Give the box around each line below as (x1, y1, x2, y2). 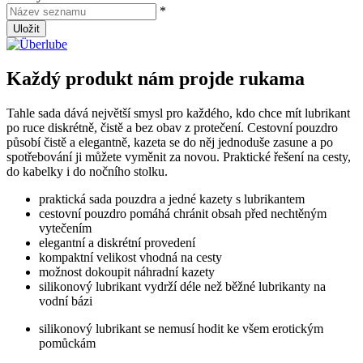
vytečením (39, 220, 92, 235)
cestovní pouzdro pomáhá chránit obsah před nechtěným (39, 206, 327, 220)
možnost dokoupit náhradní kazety (39, 264, 215, 279)
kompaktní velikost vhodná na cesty (39, 250, 222, 264)
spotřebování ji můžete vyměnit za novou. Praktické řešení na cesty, (6, 149, 351, 164)
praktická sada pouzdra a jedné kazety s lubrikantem (39, 191, 305, 206)
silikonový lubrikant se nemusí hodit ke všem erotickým (39, 321, 323, 335)
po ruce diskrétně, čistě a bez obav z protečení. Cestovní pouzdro (6, 120, 338, 135)
